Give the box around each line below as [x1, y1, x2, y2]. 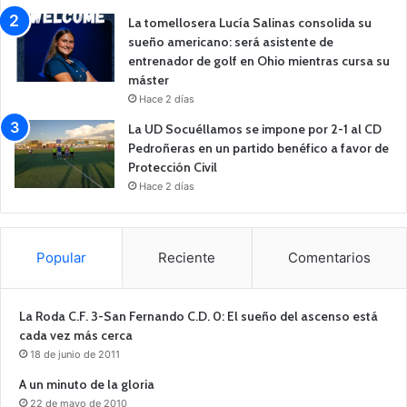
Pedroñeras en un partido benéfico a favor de [128, 139, 389, 156]
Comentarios [287, 248, 371, 266]
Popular [36, 248, 87, 266]
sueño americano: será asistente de [128, 33, 333, 50]
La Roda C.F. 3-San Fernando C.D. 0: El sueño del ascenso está [19, 307, 378, 324]
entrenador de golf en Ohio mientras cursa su [128, 52, 390, 69]
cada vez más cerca [19, 326, 133, 343]
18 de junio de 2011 [30, 347, 120, 361]
